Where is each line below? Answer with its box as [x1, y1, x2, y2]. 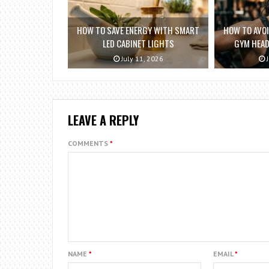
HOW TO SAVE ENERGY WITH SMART [77, 23, 200, 37]
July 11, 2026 [119, 54, 163, 64]
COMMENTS [68, 139, 110, 148]
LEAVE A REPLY [68, 111, 139, 130]
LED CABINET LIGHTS [102, 37, 174, 50]
